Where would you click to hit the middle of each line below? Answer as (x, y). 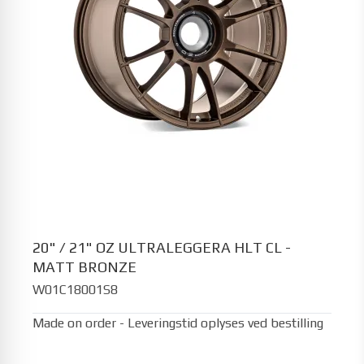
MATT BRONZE (84, 266)
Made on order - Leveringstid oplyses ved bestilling (178, 323)
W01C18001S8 (75, 290)
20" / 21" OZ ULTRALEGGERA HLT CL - (162, 247)
